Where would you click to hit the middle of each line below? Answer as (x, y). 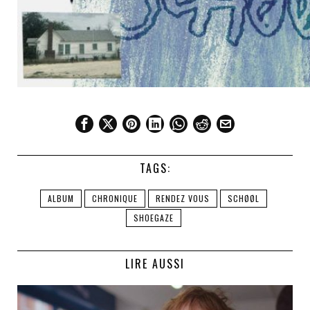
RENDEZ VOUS (183, 198)
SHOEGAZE (154, 217)
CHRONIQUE (115, 198)
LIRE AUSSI (155, 263)
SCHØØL (244, 198)
